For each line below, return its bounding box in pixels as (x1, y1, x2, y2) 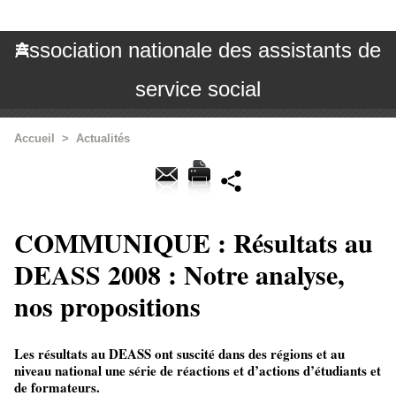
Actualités (76, 132, 130, 145)
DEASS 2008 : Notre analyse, (14, 255, 345, 293)
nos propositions (14, 286, 201, 325)
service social (135, 77, 261, 101)
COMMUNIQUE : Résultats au (14, 223, 373, 262)
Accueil (14, 132, 55, 145)
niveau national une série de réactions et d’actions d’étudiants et (14, 361, 381, 380)
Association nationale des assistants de (15, 38, 381, 62)
